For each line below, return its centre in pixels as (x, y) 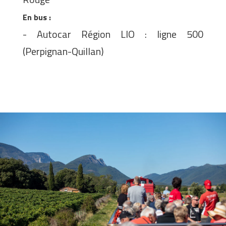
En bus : (37, 17)
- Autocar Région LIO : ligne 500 (113, 34)
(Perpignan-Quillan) (63, 51)
